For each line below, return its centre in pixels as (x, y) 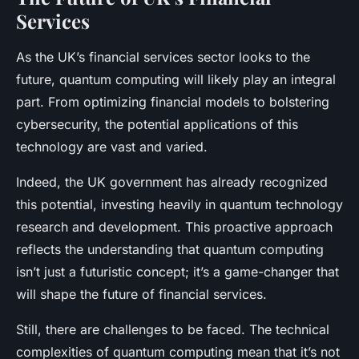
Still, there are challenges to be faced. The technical (173, 329)
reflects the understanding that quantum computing (170, 249)
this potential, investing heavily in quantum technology (179, 204)
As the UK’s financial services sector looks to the (163, 56)
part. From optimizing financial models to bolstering (173, 101)
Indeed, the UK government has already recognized (172, 182)
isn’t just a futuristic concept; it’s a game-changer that (177, 271)
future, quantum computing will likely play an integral (176, 79)
